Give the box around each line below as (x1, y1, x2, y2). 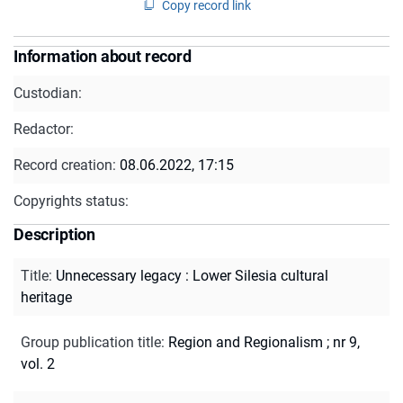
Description (13, 224, 96, 244)
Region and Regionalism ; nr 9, (168, 333, 360, 351)
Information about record (13, 46, 192, 66)
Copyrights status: (13, 192, 129, 210)
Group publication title (21, 333, 161, 351)
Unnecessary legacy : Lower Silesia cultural (56, 266, 328, 284)
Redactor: (13, 120, 74, 138)
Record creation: (13, 156, 120, 174)
